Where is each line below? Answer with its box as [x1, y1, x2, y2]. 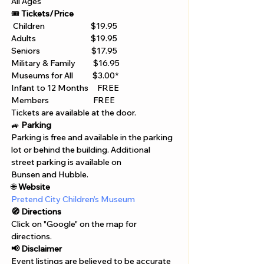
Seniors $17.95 [11, 45, 119, 56]
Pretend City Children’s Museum [11, 194, 135, 204]
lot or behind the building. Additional [11, 144, 152, 155]
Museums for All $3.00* [11, 70, 120, 81]
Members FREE [11, 95, 117, 105]
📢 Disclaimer [11, 243, 65, 254]
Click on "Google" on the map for [11, 219, 138, 229]
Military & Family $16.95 [11, 58, 121, 68]
